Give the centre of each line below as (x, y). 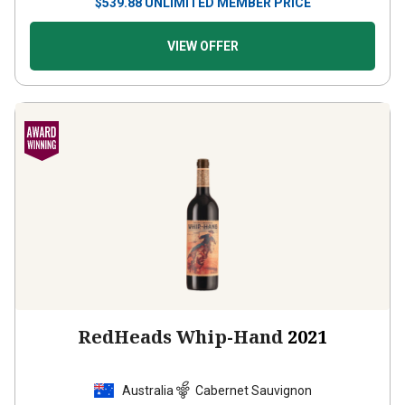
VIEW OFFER (202, 30)
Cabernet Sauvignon (254, 374)
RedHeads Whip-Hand (180, 320)
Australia (148, 374)
